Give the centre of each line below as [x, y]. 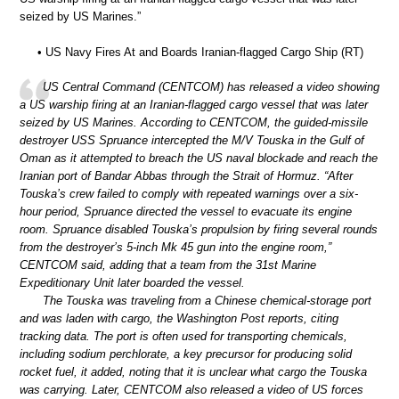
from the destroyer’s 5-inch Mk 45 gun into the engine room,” [175, 248]
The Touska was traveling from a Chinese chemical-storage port [207, 301]
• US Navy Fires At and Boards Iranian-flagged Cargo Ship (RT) [200, 52]
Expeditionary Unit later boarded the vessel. [132, 283]
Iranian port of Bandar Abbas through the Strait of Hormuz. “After [186, 176]
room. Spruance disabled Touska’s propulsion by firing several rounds [199, 230]
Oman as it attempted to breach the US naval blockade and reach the [199, 159]
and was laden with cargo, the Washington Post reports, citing [179, 319]
